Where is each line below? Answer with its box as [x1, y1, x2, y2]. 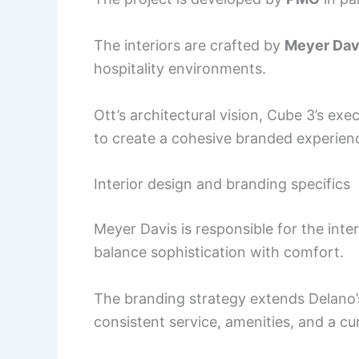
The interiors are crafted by [94, 36, 284, 54]
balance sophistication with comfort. [94, 244, 344, 261]
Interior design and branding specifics [94, 175, 350, 193]
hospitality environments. [94, 59, 266, 77]
